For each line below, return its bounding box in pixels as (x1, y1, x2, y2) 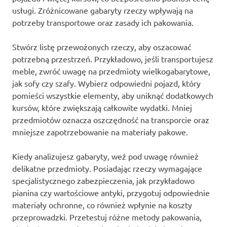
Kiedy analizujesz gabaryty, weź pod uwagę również (12, 150, 199, 161)
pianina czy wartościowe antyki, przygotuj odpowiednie (12, 187, 210, 198)
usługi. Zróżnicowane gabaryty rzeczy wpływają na (12, 5, 193, 15)
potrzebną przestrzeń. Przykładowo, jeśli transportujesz (12, 53, 213, 64)
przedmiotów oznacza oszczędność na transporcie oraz (12, 114, 209, 125)
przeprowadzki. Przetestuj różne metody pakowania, (12, 211, 202, 222)
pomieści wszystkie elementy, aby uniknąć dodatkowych (12, 90, 213, 100)
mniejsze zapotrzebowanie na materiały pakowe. (12, 126, 188, 137)
